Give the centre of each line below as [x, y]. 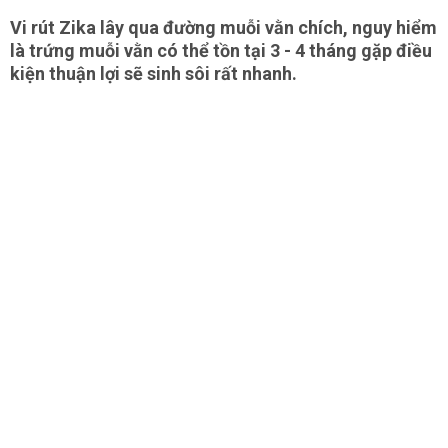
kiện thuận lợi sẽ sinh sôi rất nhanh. [153, 73]
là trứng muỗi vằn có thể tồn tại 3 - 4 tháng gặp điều [221, 50]
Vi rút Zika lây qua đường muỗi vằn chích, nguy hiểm [223, 27]
